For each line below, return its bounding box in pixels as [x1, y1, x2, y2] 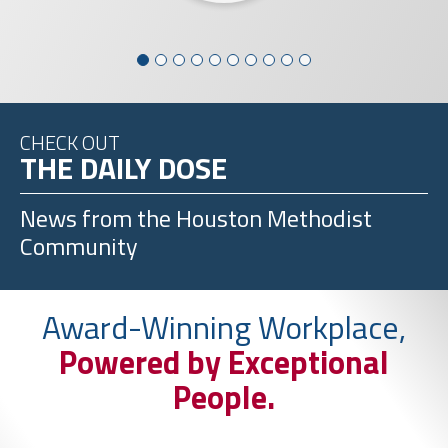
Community [20, 228, 138, 265]
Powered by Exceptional [59, 338, 389, 387]
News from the [20, 200, 171, 237]
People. [173, 373, 275, 422]
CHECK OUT [20, 127, 120, 159]
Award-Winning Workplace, [42, 303, 406, 352]
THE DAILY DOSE [20, 145, 227, 192]
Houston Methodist [171, 200, 372, 237]
